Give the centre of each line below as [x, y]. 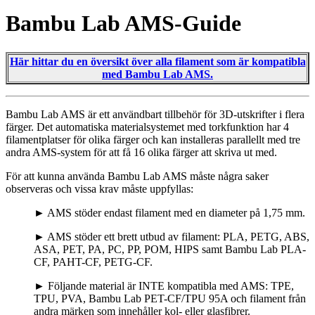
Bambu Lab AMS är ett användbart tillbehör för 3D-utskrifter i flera [155, 114]
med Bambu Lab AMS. [157, 74]
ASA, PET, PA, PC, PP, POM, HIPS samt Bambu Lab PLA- [170, 249]
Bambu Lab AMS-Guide [123, 24]
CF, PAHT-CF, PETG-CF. [93, 262]
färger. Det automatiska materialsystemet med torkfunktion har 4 [147, 127]
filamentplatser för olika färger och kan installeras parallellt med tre [153, 139]
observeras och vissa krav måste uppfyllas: [99, 188]
